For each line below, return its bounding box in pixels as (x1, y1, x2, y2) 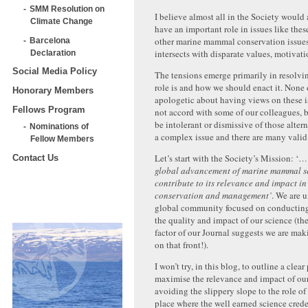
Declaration (30, 47, 76, 57)
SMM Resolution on (30, 3, 104, 13)
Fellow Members (30, 134, 94, 144)
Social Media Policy (12, 66, 97, 77)
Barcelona (30, 35, 70, 45)
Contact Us (12, 153, 58, 164)
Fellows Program (12, 104, 85, 115)
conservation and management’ (155, 189, 272, 201)
